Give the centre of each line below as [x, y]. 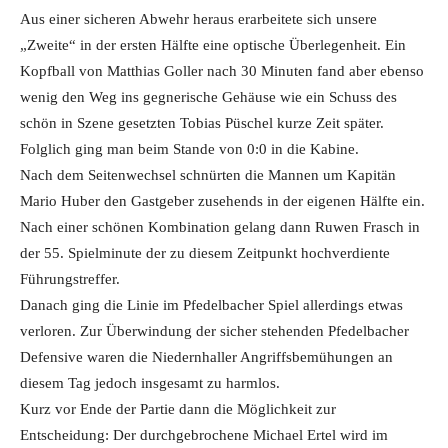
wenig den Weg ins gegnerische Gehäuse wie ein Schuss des [208, 97]
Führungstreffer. [70, 279]
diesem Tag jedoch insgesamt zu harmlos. [150, 383]
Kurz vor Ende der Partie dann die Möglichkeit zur [178, 409]
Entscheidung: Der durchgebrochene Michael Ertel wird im [204, 435]
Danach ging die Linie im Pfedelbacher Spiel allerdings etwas [211, 305]
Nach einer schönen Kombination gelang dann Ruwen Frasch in [220, 227]
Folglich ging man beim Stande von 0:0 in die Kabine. [189, 149]
